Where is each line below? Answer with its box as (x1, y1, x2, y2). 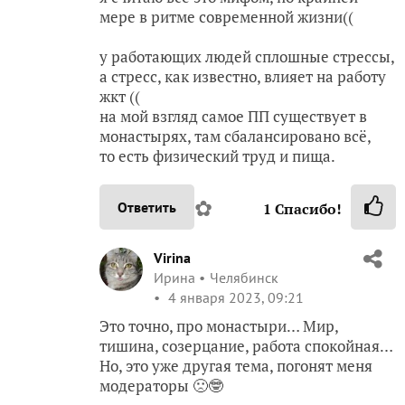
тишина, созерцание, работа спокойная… (99, 334, 392, 356)
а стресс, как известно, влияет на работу (99, 65, 386, 87)
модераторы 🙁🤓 (99, 374, 223, 396)
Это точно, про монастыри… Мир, (99, 315, 338, 336)
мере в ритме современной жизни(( (99, 5, 353, 27)
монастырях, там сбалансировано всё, (99, 125, 372, 146)
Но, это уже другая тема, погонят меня (99, 354, 372, 376)
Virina (154, 248, 191, 267)
